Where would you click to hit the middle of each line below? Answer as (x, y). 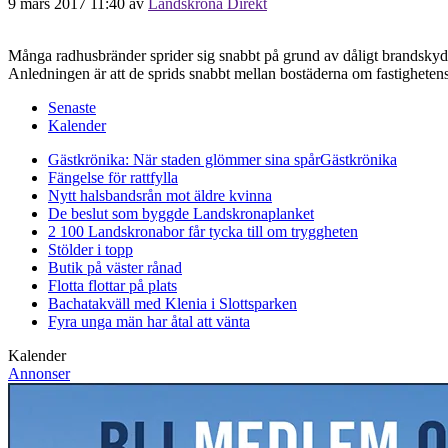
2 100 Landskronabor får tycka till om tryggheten (203, 231)
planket (291, 213)
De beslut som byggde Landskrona (158, 213)
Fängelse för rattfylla (113, 177)
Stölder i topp (90, 249)
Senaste (72, 107)
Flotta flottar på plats (112, 285)
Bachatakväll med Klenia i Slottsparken (172, 303)
